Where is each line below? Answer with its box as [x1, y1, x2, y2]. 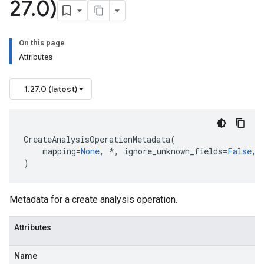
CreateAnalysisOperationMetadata [24, 134, 170, 145]
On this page [19, 38, 65, 47]
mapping [42, 146, 76, 157]
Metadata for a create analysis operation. [9, 194, 177, 205]
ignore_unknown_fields [124, 146, 223, 157]
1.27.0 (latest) [24, 84, 77, 94]
